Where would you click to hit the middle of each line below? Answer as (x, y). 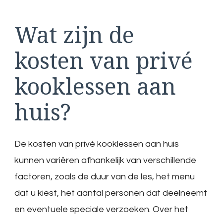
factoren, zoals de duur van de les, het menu (105, 177)
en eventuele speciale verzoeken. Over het (101, 210)
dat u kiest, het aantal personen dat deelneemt (111, 193)
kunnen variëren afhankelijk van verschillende (105, 161)
